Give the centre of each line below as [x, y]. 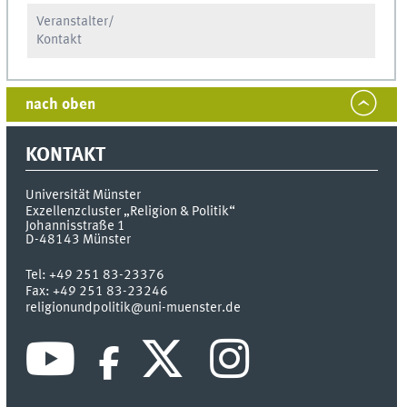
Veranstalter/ [76, 22]
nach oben [61, 104]
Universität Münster [84, 196]
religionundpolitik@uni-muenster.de [134, 308]
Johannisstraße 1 [76, 227]
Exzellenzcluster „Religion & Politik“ [131, 212]
